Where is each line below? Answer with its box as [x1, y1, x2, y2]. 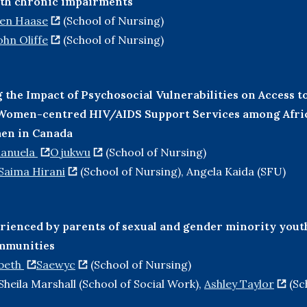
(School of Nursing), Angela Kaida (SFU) [77, 164, 288, 178]
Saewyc [36, 258, 75, 271]
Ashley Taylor [204, 277, 274, 291]
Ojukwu [50, 145, 90, 159]
